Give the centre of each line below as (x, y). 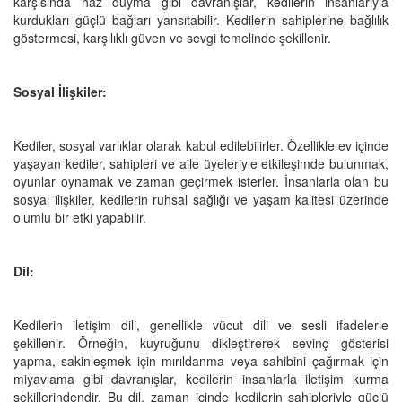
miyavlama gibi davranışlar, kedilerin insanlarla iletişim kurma (201, 378)
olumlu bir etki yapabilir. (80, 217)
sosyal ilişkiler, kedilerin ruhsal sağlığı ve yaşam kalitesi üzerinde (201, 199)
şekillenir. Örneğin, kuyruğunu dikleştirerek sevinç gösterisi (201, 342)
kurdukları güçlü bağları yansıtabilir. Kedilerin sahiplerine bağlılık (201, 19)
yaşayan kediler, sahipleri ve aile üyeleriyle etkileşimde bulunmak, (201, 163)
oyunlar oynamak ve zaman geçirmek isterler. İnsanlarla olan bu (201, 181)
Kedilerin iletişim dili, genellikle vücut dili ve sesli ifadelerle (201, 324)
